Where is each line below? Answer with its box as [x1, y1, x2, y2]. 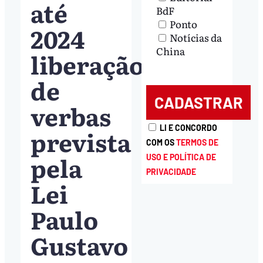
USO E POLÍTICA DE [146, 151, 217, 162]
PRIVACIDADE [146, 166, 197, 177]
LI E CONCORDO [160, 122, 218, 133]
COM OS [146, 137, 177, 147]
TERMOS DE [176, 137, 219, 147]
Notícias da [170, 29, 222, 45]
